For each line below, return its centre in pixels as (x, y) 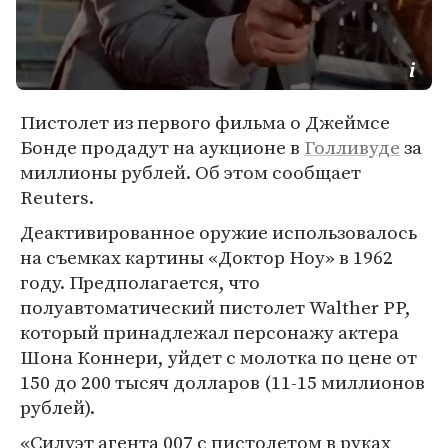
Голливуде (352, 147)
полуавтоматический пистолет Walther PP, (215, 307)
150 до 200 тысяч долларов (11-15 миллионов (222, 382)
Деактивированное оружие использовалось (218, 232)
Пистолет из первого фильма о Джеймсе (205, 122)
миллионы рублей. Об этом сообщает (190, 172)
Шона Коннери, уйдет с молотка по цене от (218, 357)
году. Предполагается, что (140, 282)
